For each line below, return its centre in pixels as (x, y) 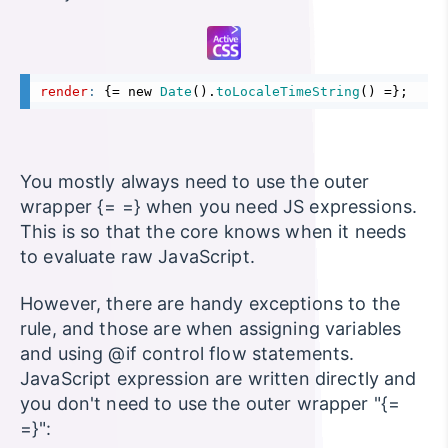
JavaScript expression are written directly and (218, 378)
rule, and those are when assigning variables (211, 328)
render (64, 92)
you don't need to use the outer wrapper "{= (210, 403)
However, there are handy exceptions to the (210, 303)
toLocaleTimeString (288, 92)
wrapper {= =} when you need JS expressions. (219, 207)
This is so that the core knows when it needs (213, 232)
